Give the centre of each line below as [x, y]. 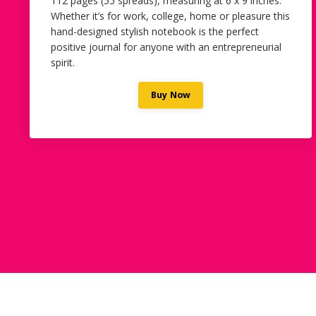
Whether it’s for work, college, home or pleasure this [170, 16]
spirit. [63, 62]
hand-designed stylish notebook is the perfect [155, 31]
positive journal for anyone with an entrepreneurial [166, 47]
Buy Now [171, 95]
